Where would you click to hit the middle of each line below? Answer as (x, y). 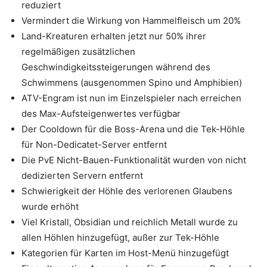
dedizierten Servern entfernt (82, 176)
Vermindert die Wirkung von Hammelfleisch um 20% (131, 21)
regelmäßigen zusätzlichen (78, 52)
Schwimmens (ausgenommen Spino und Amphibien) (132, 83)
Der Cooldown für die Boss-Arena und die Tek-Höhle (133, 129)
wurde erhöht (50, 207)
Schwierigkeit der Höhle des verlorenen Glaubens (127, 191)
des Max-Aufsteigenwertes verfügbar (101, 114)
